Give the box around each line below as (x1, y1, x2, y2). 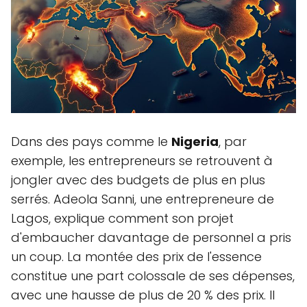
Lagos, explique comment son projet (11, 209, 234, 227)
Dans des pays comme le (11, 132, 171, 150)
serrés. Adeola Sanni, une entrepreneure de (11, 190, 274, 208)
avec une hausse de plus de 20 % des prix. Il (11, 286, 275, 304)
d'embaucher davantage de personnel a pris (11, 228, 291, 246)
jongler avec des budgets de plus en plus (11, 171, 265, 188)
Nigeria (171, 132, 219, 150)
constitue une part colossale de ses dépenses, (11, 267, 295, 284)
